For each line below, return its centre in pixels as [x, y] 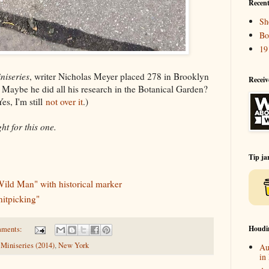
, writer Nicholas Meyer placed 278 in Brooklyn [119, 76]
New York [74, 246]
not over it [64, 101]
